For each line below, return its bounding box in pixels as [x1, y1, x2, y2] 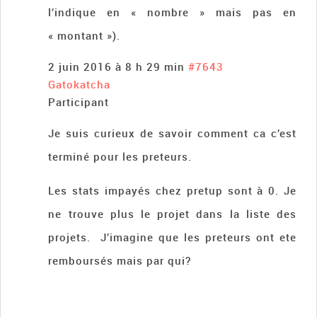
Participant [48, 95, 110, 110]
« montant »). [48, 28, 121, 43]
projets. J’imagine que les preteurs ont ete [48, 230, 296, 245]
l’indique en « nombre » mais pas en [48, 5, 296, 20]
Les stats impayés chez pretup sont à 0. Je [48, 183, 296, 198]
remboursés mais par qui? [48, 253, 192, 268]
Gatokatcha [48, 77, 111, 92]
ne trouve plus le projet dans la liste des [48, 207, 296, 221]
